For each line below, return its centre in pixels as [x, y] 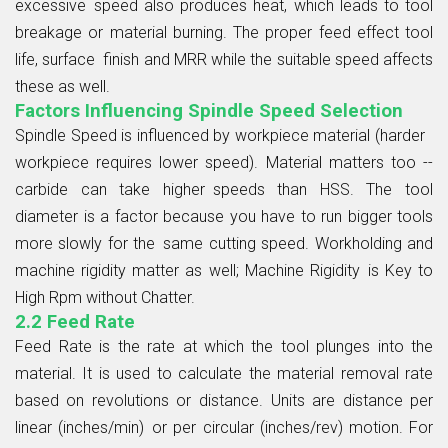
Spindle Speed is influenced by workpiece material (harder [224, 135]
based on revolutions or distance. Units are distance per [224, 400]
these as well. [62, 86]
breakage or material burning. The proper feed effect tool [224, 32]
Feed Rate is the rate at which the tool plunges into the [224, 346]
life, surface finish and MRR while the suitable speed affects [224, 59]
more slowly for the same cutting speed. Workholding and [224, 243]
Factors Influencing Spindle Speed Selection [209, 110]
